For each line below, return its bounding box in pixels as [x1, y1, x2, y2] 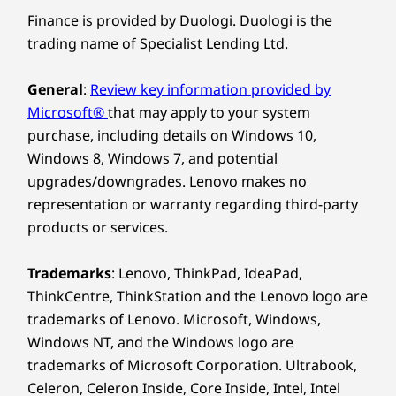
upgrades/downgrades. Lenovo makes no [27, 171, 307, 191]
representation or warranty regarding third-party [27, 194, 358, 214]
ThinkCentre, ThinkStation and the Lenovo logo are [27, 286, 368, 306]
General [27, 79, 83, 99]
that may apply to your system [108, 102, 310, 122]
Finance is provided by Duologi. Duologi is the [27, 10, 332, 30]
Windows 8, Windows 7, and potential [27, 148, 278, 168]
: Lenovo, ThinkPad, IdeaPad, [111, 263, 302, 283]
